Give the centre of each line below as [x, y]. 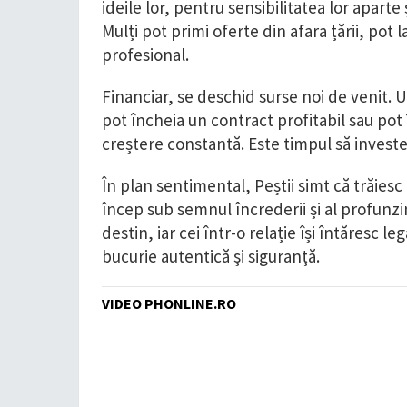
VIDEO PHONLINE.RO [169, 303]
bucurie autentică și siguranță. [213, 256]
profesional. [145, 55]
